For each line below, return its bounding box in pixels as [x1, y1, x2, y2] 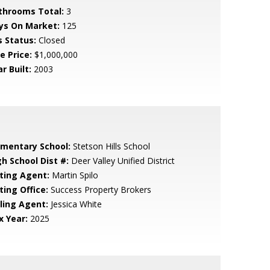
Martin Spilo [49, 169, 98, 181]
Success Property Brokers [48, 184, 151, 195]
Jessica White [48, 198, 102, 210]
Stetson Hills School [70, 140, 150, 152]
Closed [36, 34, 65, 46]
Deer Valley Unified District [68, 155, 175, 166]
